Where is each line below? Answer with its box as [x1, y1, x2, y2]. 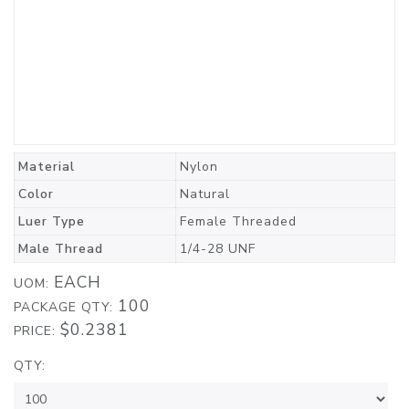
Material [18, 158, 75, 175]
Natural [180, 185, 230, 203]
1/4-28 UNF [180, 240, 256, 257]
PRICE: [14, 322, 60, 340]
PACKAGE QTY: [14, 299, 118, 316]
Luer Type [18, 213, 85, 230]
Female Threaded [180, 213, 297, 230]
